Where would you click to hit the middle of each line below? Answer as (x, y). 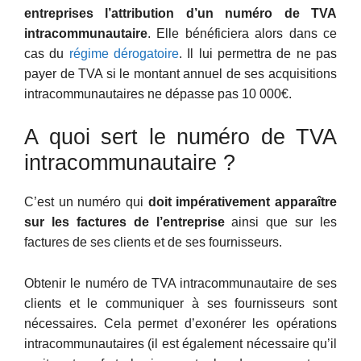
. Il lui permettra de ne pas (258, 53)
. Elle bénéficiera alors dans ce (242, 33)
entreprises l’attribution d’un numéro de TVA (180, 13)
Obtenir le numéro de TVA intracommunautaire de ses (180, 284)
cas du (47, 53)
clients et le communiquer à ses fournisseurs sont (180, 304)
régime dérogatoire (124, 53)
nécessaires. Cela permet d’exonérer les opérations (180, 324)
